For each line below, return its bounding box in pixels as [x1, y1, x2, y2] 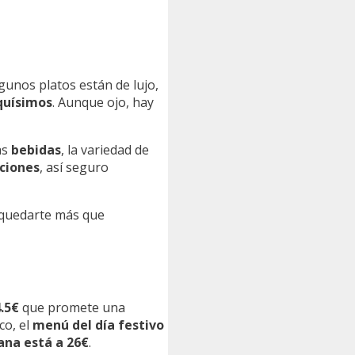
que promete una [19, 298, 125, 316]
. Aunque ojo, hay [52, 94, 154, 112]
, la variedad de [61, 141, 149, 159]
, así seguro [40, 158, 109, 177]
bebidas [11, 141, 61, 159]
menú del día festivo [32, 315, 164, 334]
